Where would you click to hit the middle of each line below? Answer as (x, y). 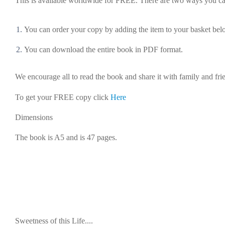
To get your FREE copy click (63, 97)
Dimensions (35, 117)
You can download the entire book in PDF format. (104, 50)
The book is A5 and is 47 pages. (66, 138)
